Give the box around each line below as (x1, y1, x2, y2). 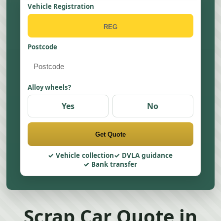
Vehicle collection (56, 151, 114, 160)
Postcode (28, 42, 58, 51)
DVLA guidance (122, 151, 173, 160)
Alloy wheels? (28, 83, 72, 92)
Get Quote (95, 130, 126, 138)
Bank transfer (91, 160, 138, 169)
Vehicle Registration (28, 2, 95, 11)
